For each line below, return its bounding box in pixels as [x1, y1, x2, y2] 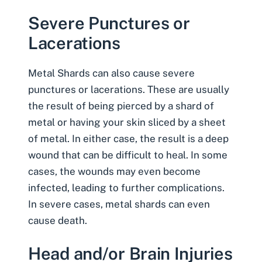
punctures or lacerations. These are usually [28, 84, 229, 96]
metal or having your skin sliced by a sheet [28, 116, 226, 129]
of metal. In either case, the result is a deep [28, 133, 229, 145]
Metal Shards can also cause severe [28, 67, 195, 80]
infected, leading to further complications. [28, 182, 225, 194]
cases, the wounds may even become [28, 166, 201, 178]
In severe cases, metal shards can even [28, 198, 210, 211]
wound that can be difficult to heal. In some [28, 149, 227, 161]
